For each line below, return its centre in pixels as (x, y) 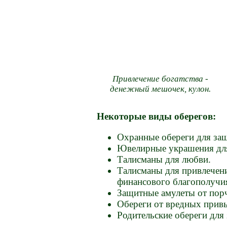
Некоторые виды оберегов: (157, 116)
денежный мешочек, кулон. (160, 89)
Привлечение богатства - (160, 79)
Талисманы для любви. (164, 160)
